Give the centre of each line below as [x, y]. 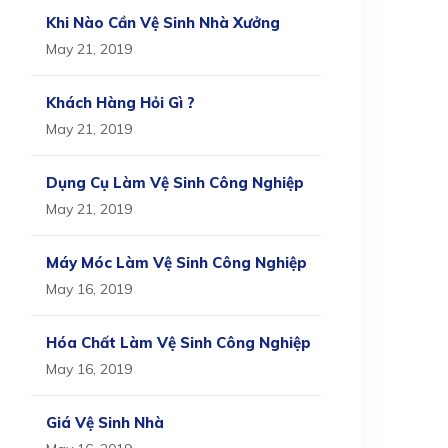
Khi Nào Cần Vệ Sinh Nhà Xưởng [163, 22]
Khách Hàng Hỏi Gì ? [120, 102]
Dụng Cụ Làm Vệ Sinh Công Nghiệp [175, 182]
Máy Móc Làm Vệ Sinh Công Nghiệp [176, 262]
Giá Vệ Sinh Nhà [105, 422]
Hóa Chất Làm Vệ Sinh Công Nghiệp [178, 342]
